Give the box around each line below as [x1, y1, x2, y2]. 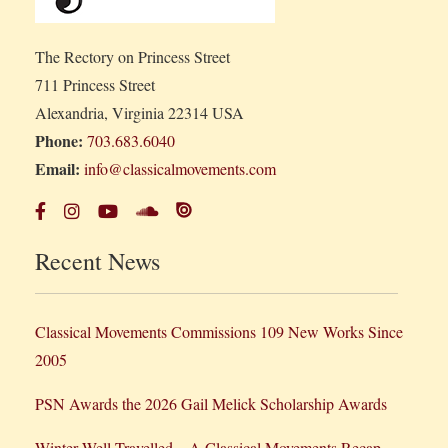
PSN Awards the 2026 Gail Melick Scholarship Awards [35, 392, 387, 414]
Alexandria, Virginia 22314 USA [35, 101, 244, 123]
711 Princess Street [35, 73, 155, 95]
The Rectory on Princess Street [35, 45, 230, 67]
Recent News [35, 244, 160, 277]
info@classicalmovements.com [84, 157, 276, 179]
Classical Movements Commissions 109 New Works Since [35, 320, 403, 342]
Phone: [35, 128, 83, 152]
